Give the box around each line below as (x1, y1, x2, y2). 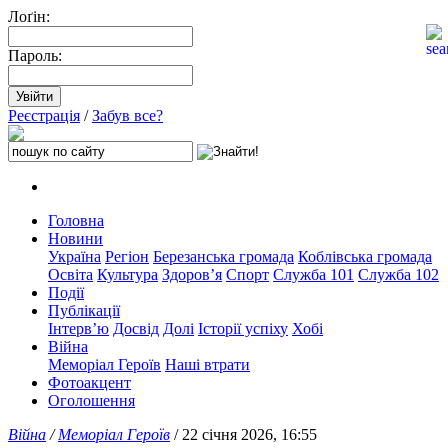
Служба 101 (273, 266, 354, 283)
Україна (48, 248, 101, 265)
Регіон (105, 248, 149, 265)
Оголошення (48, 392, 135, 409)
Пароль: (8, 47, 62, 64)
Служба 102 (358, 266, 439, 283)
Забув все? (92, 107, 163, 124)
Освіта (48, 266, 93, 283)
